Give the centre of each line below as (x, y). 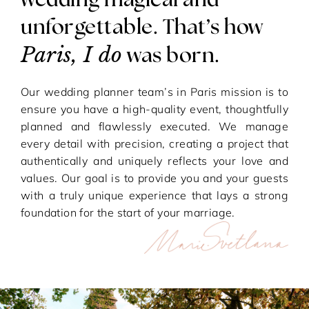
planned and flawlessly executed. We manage (154, 126)
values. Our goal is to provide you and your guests (154, 178)
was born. (171, 56)
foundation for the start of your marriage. (128, 212)
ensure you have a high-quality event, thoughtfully (154, 109)
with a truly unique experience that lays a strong (154, 195)
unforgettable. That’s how (142, 28)
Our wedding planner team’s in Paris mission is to (154, 92)
